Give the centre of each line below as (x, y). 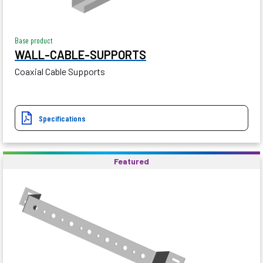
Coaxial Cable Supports (60, 72)
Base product (34, 41)
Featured (131, 161)
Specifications (62, 119)
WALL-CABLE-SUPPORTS (80, 55)
